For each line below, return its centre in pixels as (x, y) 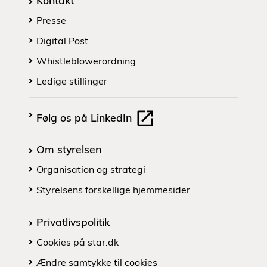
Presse (51, 20)
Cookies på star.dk (77, 242)
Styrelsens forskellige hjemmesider (113, 190)
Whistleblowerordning (86, 61)
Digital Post (62, 41)
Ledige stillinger (72, 81)
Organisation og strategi (91, 170)
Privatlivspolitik (73, 222)
